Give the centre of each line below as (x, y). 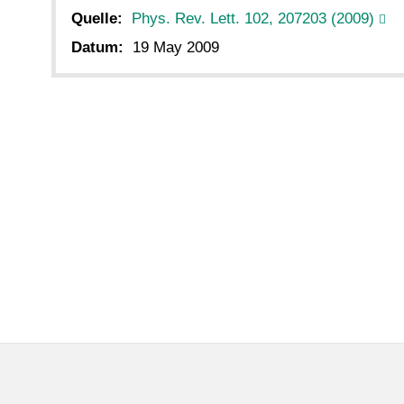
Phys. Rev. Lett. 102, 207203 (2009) (253, 19)
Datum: (97, 48)
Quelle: (97, 19)
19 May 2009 (176, 48)
